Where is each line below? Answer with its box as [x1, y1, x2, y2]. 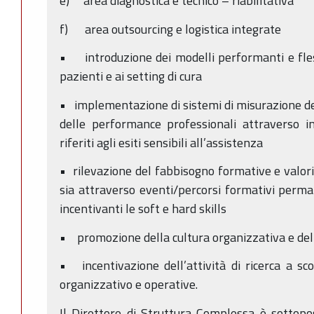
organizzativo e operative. [60, 275, 198, 294]
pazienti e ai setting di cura [60, 67, 202, 86]
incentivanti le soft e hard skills [60, 199, 226, 219]
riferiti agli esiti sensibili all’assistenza [60, 132, 263, 152]
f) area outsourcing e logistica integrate [60, 19, 281, 39]
